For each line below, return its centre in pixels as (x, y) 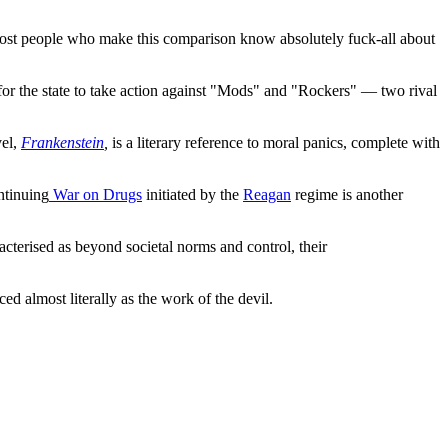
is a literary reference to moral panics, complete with (276, 143)
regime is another (347, 195)
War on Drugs (95, 195)
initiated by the (192, 195)
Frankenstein (62, 143)
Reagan (267, 195)
